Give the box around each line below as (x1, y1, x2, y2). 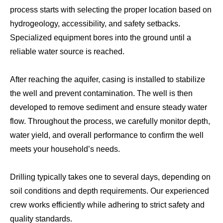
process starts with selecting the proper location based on (10, 5, 212, 14)
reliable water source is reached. (10, 47, 124, 56)
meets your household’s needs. (10, 145, 120, 154)
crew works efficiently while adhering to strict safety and (10, 201, 205, 210)
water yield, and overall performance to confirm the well (10, 131, 204, 140)
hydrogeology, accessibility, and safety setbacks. (10, 19, 180, 28)
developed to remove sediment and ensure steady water (10, 103, 207, 112)
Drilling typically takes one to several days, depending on (10, 173, 211, 182)
